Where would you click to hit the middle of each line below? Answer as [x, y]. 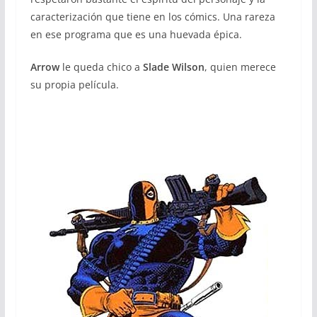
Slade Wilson [172, 67]
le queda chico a [99, 67]
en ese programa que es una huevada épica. [136, 34]
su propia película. [74, 84]
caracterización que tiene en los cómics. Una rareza [152, 16]
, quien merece [240, 67]
